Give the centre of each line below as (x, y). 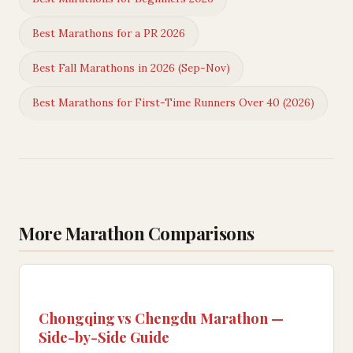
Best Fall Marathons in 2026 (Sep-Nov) (131, 68)
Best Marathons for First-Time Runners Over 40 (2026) (173, 103)
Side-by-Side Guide (104, 336)
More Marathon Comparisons (137, 233)
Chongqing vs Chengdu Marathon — (161, 318)
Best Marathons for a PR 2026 (109, 33)
